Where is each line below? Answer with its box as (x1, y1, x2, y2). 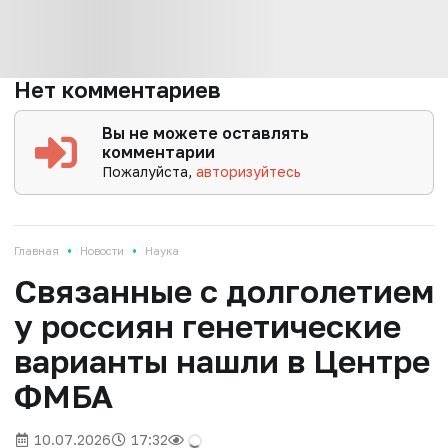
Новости (80, 243, 124, 257)
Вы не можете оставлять (102, 122, 310, 143)
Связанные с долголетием (14, 271, 434, 310)
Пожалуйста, (102, 162, 197, 180)
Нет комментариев (14, 75, 221, 103)
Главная (14, 243, 59, 257)
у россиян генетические (14, 306, 401, 345)
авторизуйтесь (196, 162, 302, 180)
